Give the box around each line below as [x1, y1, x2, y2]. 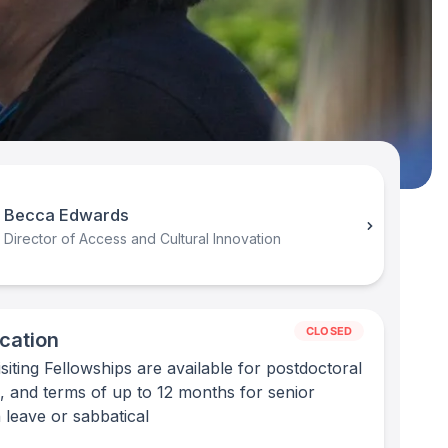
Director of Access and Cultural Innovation [3, 229, 281, 247]
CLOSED [305, 324, 353, 339]
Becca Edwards [3, 204, 129, 225]
